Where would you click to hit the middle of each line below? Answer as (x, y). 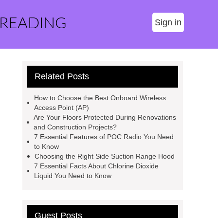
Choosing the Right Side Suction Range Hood (105, 156)
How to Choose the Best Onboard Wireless (100, 98)
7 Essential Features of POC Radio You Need (104, 137)
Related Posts (62, 76)
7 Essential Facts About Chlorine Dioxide (96, 166)
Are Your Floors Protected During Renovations (105, 117)
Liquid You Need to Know (73, 176)
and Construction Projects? (75, 127)
